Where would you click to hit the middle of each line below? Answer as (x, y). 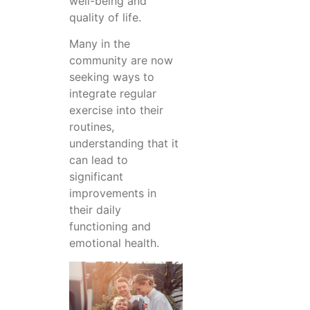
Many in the (100, 44)
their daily (95, 210)
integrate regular (113, 94)
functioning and (110, 227)
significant (96, 177)
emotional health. (114, 243)
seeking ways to (112, 77)
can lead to (99, 160)
